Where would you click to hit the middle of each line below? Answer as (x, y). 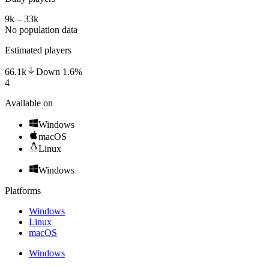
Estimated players (38, 50)
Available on (29, 103)
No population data (41, 29)
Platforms (23, 190)
